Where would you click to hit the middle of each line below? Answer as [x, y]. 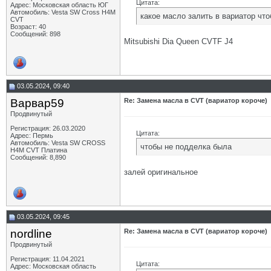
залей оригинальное [161, 172]
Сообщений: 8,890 [38, 157]
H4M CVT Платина [39, 150]
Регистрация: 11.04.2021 [47, 259]
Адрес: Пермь [32, 135]
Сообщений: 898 [35, 34]
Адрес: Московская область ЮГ [59, 5]
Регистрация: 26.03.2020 [48, 128]
